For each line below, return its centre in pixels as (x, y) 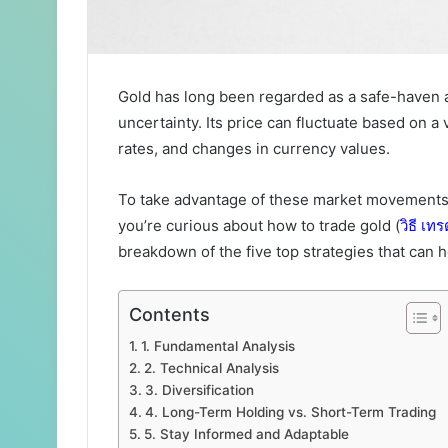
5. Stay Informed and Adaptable (246, 433)
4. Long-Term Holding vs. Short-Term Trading (290, 411)
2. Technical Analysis (211, 367)
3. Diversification (199, 389)
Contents (169, 314)
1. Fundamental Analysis (217, 345)
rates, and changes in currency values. (256, 148)
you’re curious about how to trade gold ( (259, 225)
